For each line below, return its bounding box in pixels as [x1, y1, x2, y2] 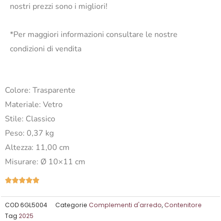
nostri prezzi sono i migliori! [10, 1, 108, 12]
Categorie [55, 201, 87, 210]
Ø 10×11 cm [40, 156, 85, 168]
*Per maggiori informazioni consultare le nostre [10, 29, 178, 40]
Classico [26, 113, 55, 125]
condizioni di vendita [10, 43, 81, 55]
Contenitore [164, 201, 202, 210]
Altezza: [5, 142, 34, 153]
